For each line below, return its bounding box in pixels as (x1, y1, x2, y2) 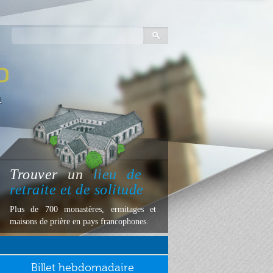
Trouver (10, 166, 58, 182)
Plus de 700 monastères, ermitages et (10, 205, 156, 214)
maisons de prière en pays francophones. (10, 217, 149, 226)
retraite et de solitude (10, 182, 144, 197)
